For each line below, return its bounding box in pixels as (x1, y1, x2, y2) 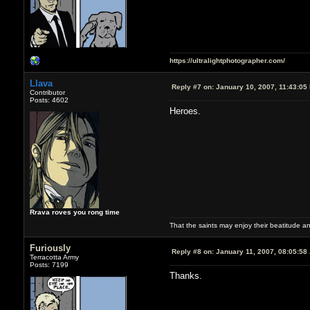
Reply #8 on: (171, 247, 214, 255)
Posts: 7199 (29, 260, 69, 268)
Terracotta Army (29, 253, 79, 261)
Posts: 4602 (29, 95, 69, 104)
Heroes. (169, 105, 201, 116)
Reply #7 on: (171, 82, 214, 91)
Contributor (29, 88, 65, 96)
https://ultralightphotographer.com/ (169, 56, 285, 64)
